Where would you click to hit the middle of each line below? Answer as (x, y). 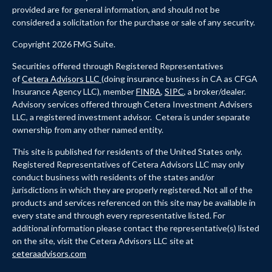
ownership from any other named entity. (88, 129)
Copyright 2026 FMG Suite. (64, 44)
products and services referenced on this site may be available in (134, 202)
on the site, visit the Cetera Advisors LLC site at (103, 240)
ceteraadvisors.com (49, 253)
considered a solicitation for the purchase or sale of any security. (134, 22)
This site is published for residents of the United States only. (127, 151)
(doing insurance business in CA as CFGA (179, 78)
